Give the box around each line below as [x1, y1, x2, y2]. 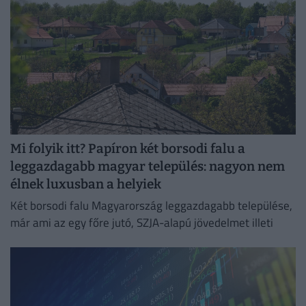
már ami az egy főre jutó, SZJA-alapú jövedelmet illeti [10, 214, 273, 232]
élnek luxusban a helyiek [10, 176, 161, 192]
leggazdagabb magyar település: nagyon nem [10, 158, 285, 174]
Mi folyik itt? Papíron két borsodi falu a [10, 140, 245, 156]
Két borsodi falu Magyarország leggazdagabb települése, [10, 197, 292, 215]
